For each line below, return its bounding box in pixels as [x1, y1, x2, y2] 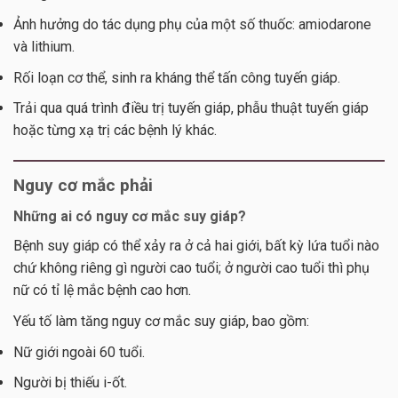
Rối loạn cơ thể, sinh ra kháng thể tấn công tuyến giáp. [13, 68, 340, 86]
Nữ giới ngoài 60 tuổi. [13, 343, 145, 361]
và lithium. [13, 37, 75, 55]
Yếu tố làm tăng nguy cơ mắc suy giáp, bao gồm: [13, 312, 309, 330]
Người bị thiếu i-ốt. [13, 374, 127, 392]
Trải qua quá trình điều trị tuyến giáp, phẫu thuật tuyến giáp [13, 99, 369, 117]
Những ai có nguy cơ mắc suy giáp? [13, 207, 246, 225]
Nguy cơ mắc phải [13, 174, 153, 195]
